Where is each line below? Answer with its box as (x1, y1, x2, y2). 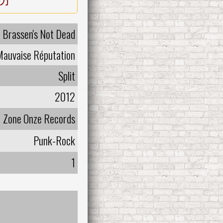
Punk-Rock (33, 132, 75, 148)
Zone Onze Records (3, 110, 75, 126)
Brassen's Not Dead (2, 25, 75, 42)
